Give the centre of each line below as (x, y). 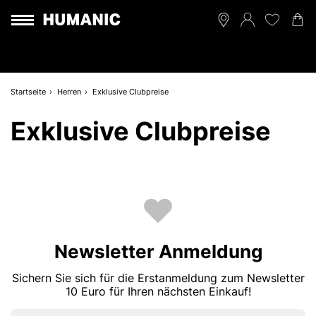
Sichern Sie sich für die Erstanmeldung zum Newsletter (158, 278)
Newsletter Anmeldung (158, 251)
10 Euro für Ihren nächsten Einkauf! (158, 291)
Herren (69, 92)
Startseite (28, 92)
